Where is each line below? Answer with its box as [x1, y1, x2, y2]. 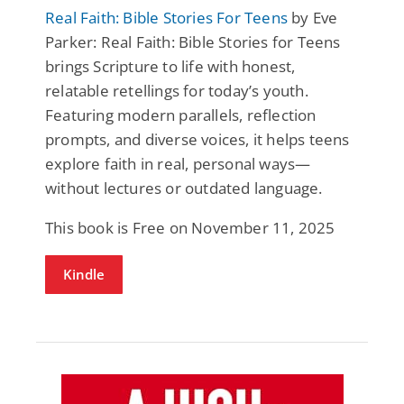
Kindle [63, 264, 105, 283]
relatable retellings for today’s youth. [45, 79, 308, 101]
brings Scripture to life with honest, [45, 55, 296, 77]
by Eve [288, 6, 338, 28]
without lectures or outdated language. [45, 177, 323, 198]
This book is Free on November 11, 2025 [45, 216, 335, 238]
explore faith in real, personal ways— [45, 152, 311, 174]
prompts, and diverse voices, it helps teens [45, 128, 350, 150]
